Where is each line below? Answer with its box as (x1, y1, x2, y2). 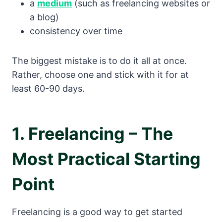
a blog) (30, 12, 59, 23)
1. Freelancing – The (12, 123, 173, 144)
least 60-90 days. (12, 83, 85, 94)
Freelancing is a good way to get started (12, 207, 182, 218)
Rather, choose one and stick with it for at (12, 69, 189, 80)
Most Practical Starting (12, 149, 201, 169)
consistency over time (30, 26, 122, 37)
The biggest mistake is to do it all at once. (12, 55, 187, 66)
